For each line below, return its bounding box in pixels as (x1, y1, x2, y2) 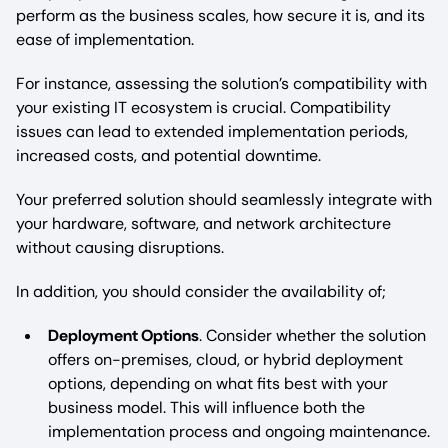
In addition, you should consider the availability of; (16, 280, 386, 302)
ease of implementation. (16, 28, 198, 50)
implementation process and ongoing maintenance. (48, 420, 430, 442)
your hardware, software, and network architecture (16, 212, 391, 234)
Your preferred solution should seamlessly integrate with (16, 188, 432, 210)
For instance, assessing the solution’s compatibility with (16, 72, 427, 94)
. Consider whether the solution (199, 324, 426, 346)
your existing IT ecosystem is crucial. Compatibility (16, 96, 391, 118)
